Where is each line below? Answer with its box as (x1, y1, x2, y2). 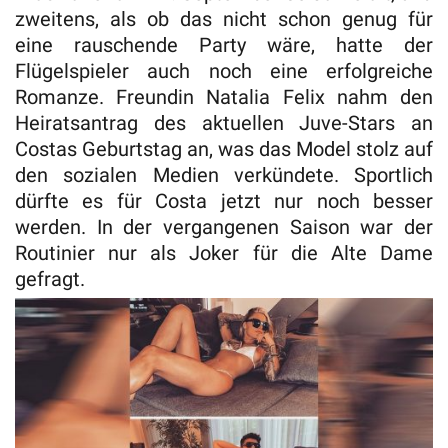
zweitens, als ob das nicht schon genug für (15, 7, 433, 32)
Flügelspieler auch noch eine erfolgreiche (15, 59, 433, 84)
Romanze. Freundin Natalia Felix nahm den (15, 85, 433, 110)
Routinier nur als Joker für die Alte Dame (15, 241, 433, 266)
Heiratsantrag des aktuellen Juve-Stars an (15, 111, 433, 136)
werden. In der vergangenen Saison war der (15, 215, 433, 240)
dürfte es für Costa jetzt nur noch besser (15, 189, 433, 214)
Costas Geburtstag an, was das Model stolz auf (15, 137, 433, 162)
